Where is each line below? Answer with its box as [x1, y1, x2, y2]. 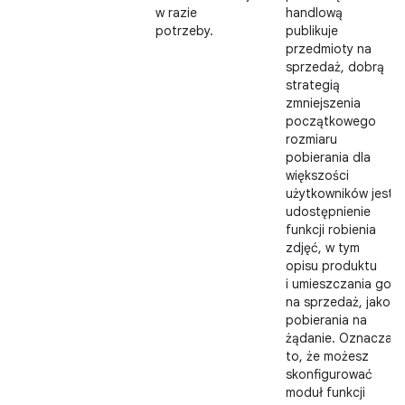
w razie [155, 5, 197, 21]
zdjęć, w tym [286, 240, 360, 256]
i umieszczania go [286, 276, 391, 292]
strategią [286, 77, 340, 93]
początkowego [286, 113, 376, 129]
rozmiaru [286, 131, 337, 147]
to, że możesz [286, 348, 369, 364]
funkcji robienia [286, 221, 376, 238]
